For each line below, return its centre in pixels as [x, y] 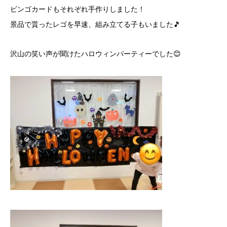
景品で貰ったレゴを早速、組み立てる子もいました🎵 [95, 25]
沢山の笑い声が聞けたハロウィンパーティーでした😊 [96, 54]
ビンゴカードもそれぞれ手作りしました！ [78, 9]
